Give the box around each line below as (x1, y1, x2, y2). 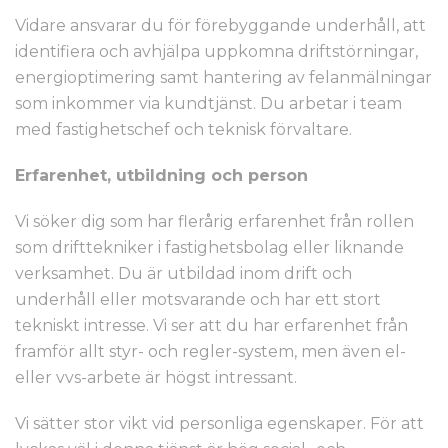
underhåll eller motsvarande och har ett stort (15, 290, 381, 309)
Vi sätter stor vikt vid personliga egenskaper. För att (15, 414, 424, 433)
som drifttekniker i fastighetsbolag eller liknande (15, 238, 404, 257)
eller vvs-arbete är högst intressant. (15, 368, 297, 387)
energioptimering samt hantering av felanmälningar (15, 68, 432, 87)
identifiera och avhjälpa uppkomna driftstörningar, (15, 42, 418, 61)
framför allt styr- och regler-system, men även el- (15, 342, 406, 361)
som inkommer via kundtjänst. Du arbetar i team (15, 94, 402, 113)
